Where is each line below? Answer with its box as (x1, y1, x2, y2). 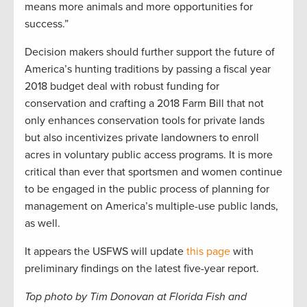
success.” (25, 17, 69, 32)
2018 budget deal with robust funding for (25, 79, 219, 94)
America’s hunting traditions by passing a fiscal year (25, 62, 271, 77)
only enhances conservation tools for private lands (25, 114, 265, 128)
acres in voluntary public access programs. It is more (25, 148, 273, 162)
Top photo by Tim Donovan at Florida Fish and (25, 290, 247, 304)
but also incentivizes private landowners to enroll (25, 131, 259, 145)
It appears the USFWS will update (25, 245, 186, 259)
